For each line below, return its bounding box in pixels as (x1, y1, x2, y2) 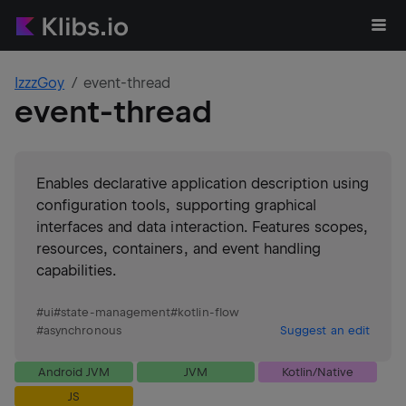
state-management (61, 305, 171, 319)
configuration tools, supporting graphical (36, 197, 316, 214)
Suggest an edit (280, 324, 370, 337)
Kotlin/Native (281, 365, 354, 379)
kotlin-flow (178, 305, 239, 319)
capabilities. (36, 262, 117, 279)
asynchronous (43, 324, 121, 337)
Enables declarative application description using (36, 175, 370, 192)
